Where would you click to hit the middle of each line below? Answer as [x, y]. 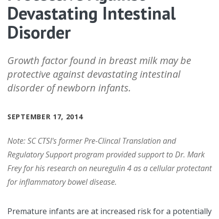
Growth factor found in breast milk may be [99, 61]
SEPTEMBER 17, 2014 [45, 117]
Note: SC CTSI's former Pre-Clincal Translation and [92, 141]
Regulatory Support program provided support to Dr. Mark [106, 155]
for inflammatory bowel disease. [62, 182]
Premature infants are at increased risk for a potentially [109, 211]
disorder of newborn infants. [69, 88]
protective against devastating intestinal [94, 74]
